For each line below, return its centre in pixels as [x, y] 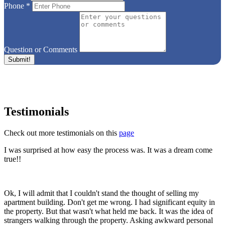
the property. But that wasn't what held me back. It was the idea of [108, 211]
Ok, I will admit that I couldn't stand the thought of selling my [101, 193]
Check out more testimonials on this [62, 133]
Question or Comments [41, 50]
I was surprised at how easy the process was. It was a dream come [108, 150]
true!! [13, 159]
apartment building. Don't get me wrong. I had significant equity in [109, 202]
